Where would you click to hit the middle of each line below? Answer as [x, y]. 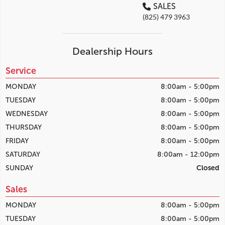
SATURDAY [23, 154]
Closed [208, 168]
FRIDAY [17, 141]
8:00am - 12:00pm [188, 154]
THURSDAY [24, 127]
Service [21, 71]
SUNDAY [19, 168]
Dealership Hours [113, 51]
